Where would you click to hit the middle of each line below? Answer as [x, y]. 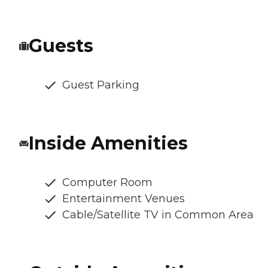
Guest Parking [101, 85]
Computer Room [107, 183]
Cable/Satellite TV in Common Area [158, 215]
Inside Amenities [108, 144]
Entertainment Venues [124, 199]
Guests [61, 46]
